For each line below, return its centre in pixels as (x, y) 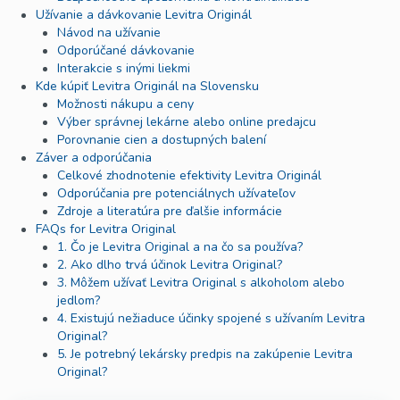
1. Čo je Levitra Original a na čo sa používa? (180, 247)
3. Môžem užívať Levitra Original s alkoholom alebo (201, 283)
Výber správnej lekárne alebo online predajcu (187, 122)
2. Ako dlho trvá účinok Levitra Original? (170, 265)
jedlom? (79, 301)
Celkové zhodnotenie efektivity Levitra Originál (189, 176)
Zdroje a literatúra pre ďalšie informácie (170, 212)
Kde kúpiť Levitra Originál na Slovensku (147, 87)
